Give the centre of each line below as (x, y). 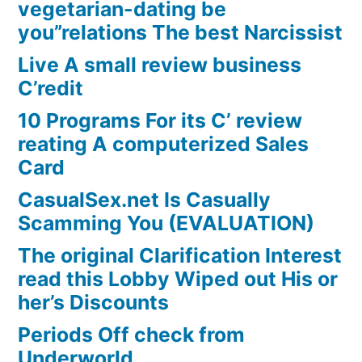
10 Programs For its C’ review (160, 121)
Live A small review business (160, 65)
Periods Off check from (131, 335)
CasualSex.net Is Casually (144, 200)
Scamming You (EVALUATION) (166, 223)
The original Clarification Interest (180, 256)
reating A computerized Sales (163, 144)
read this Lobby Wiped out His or (178, 279)
